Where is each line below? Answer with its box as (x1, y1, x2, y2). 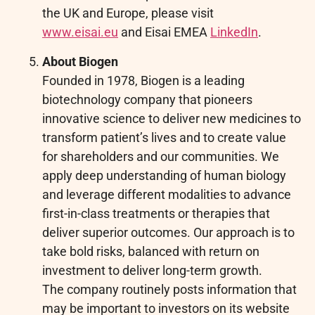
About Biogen (42, 53, 118, 69)
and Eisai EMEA (118, 25, 210, 40)
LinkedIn (210, 25, 258, 40)
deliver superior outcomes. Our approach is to (42, 224, 295, 240)
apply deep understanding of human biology (42, 167, 286, 183)
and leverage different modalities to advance (42, 186, 291, 202)
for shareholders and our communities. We (42, 148, 279, 164)
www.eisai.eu (42, 25, 118, 40)
